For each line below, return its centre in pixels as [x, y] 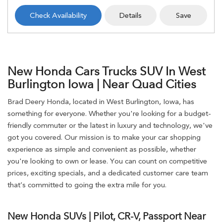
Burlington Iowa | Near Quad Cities [102, 84]
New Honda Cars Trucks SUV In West [107, 71]
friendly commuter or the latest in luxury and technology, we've [110, 125]
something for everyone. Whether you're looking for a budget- [109, 113]
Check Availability [58, 15]
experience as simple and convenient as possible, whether [102, 149]
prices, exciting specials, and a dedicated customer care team [108, 173]
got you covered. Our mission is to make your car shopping [104, 137]
